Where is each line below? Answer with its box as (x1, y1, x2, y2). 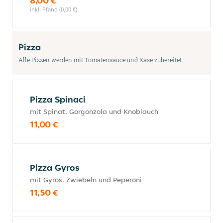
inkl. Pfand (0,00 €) (30, 5, 77, 13)
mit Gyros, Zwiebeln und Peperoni (30, 175, 142, 184)
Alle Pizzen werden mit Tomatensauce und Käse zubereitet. (18, 56, 183, 64)
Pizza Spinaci (30, 94, 86, 105)
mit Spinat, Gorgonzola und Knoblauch (30, 107, 158, 116)
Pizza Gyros (30, 162, 80, 173)
